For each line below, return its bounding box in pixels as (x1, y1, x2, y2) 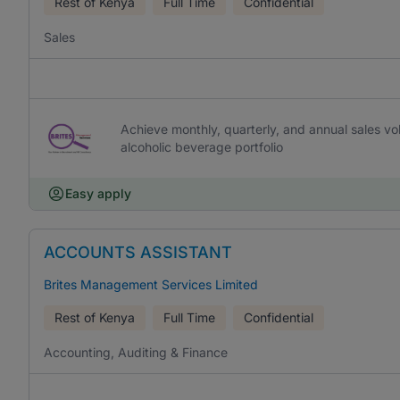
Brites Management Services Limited (44, 277, 258, 292)
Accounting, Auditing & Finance (44, 345, 228, 360)
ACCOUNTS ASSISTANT (44, 243, 232, 262)
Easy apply (65, 186, 131, 201)
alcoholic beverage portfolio (120, 139, 283, 154)
